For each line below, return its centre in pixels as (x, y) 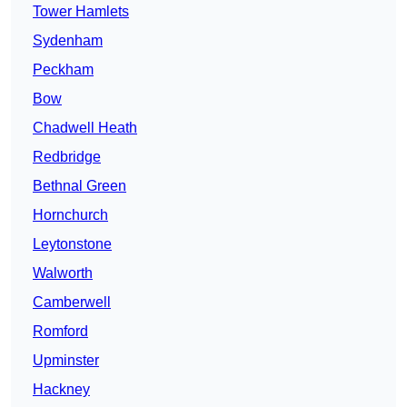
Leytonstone (72, 244)
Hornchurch (70, 215)
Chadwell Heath (85, 128)
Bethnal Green (79, 186)
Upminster (66, 361)
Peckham (63, 70)
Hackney (61, 390)
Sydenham (68, 41)
